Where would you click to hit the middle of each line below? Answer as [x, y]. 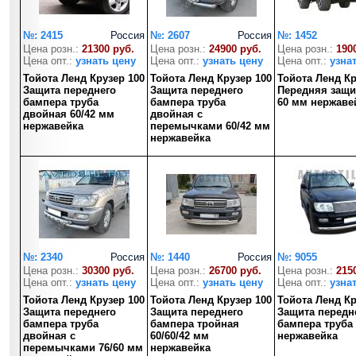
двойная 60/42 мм [69, 114]
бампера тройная [195, 324]
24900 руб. [235, 49]
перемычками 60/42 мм [210, 126]
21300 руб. [108, 49]
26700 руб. [235, 271]
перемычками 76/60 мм [83, 348]
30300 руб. [108, 271]
